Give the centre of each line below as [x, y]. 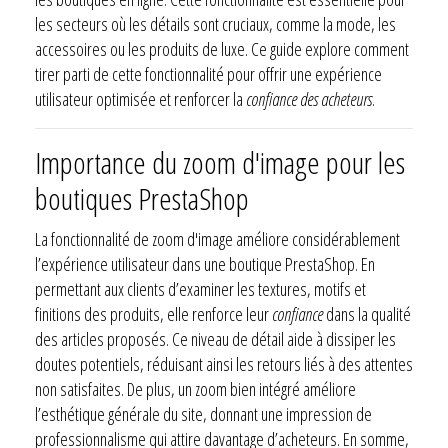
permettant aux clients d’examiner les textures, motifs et [200, 288]
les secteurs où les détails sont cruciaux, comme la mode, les [215, 23]
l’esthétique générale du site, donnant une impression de [203, 413]
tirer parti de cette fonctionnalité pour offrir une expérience [208, 73]
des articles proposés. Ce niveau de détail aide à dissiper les [215, 338]
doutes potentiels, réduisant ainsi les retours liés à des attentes [224, 363]
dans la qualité [367, 313]
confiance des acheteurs [309, 98]
